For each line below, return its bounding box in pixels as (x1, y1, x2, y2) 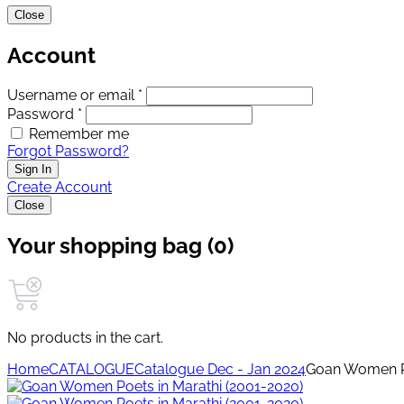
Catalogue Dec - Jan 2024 (134, 361, 306, 379)
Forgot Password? (7, 142, 129, 160)
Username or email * (7, 86, 142, 104)
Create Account (7, 178, 112, 196)
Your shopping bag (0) (7, 232, 234, 259)
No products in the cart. (7, 329, 163, 347)
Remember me (29, 124, 129, 142)
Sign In (14, 161, 51, 176)
